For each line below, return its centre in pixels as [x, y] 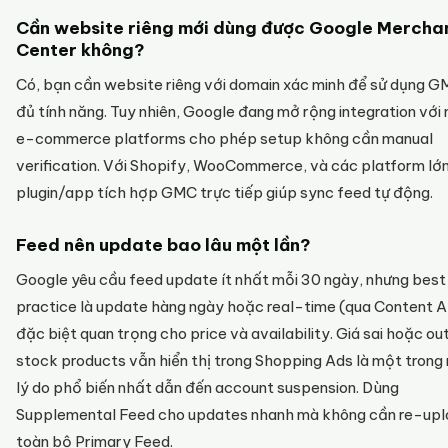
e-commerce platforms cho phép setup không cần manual [224, 138]
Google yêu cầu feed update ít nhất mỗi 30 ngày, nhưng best [231, 279]
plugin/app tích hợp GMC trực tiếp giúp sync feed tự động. [224, 192]
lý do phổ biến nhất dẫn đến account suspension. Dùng [207, 387]
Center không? [80, 50]
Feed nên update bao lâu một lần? [163, 245]
